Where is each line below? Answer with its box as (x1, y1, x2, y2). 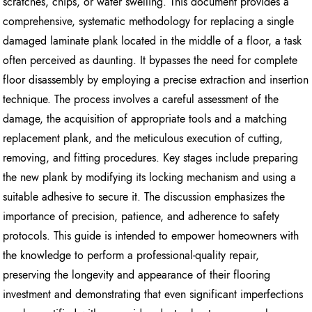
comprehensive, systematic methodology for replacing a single (3, 13, 295, 30)
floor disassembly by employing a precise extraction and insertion (3, 72, 309, 88)
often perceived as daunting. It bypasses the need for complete (3, 52, 298, 69)
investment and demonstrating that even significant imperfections (3, 286, 304, 303)
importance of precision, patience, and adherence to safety (3, 208, 280, 225)
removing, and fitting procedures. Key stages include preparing (3, 150, 299, 166)
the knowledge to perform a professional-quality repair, (3, 247, 260, 264)
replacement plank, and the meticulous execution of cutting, (3, 130, 283, 147)
